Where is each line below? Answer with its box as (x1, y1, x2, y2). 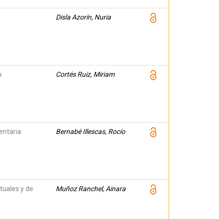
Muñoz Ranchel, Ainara (56, 185, 126, 193)
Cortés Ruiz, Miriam (56, 70, 114, 78)
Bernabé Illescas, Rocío (56, 128, 125, 135)
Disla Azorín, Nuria (56, 13, 111, 21)
